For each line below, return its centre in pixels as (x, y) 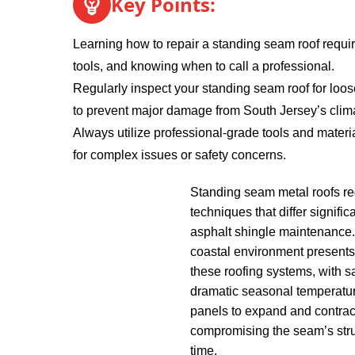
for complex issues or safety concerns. (179, 155)
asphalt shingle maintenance (271, 232)
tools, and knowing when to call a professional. (204, 66)
